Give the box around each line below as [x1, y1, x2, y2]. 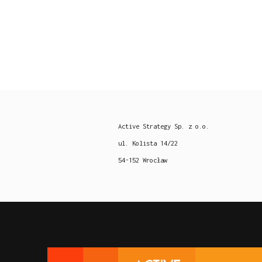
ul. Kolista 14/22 [118, 139, 178, 147]
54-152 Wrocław [118, 156, 167, 164]
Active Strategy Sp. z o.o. [118, 122, 209, 130]
